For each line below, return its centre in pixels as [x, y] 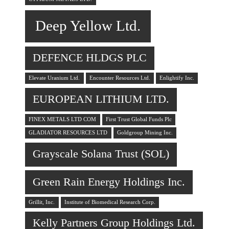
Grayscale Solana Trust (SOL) [101, 154]
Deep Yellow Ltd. [88, 26]
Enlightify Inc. [177, 78]
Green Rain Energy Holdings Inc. [109, 182]
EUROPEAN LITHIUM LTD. [101, 99]
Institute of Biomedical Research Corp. [110, 202]
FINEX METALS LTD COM [63, 119]
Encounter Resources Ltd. [120, 78]
